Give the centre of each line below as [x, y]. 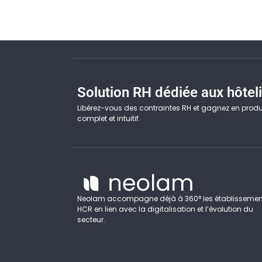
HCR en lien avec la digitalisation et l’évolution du [165, 209]
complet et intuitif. [109, 119]
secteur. [91, 220]
